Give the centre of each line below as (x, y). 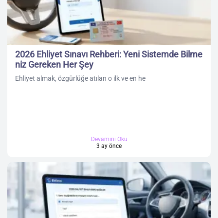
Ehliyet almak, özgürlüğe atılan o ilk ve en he (80, 79)
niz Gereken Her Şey (54, 65)
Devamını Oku (109, 139)
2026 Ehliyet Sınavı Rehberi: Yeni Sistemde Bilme (109, 54)
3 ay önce (109, 146)
